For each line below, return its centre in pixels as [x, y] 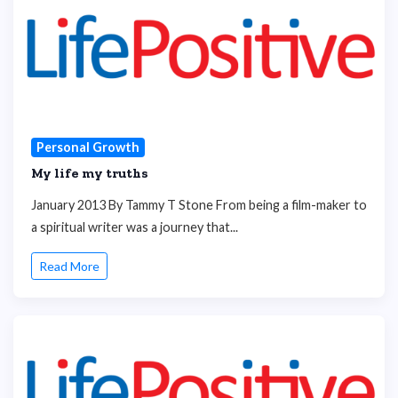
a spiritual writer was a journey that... [135, 227]
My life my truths [90, 173]
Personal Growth [88, 147]
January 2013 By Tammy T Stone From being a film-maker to [199, 204]
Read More [69, 267]
